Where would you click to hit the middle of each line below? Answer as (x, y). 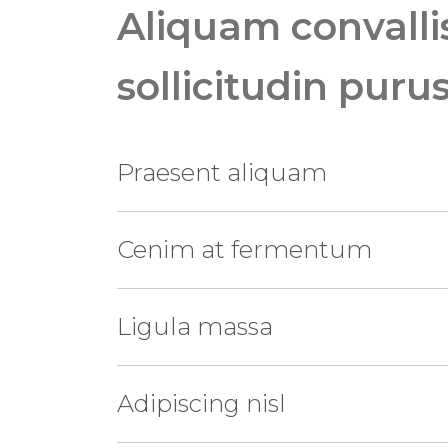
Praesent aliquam (222, 172)
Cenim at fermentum (244, 249)
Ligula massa (195, 326)
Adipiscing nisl (201, 403)
